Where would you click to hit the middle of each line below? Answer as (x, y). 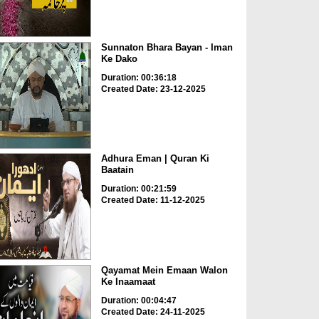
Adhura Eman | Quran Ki (155, 159)
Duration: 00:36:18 (138, 77)
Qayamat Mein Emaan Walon (164, 270)
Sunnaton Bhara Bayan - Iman (167, 47)
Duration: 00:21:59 (138, 189)
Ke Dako (119, 58)
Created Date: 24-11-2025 (153, 312)
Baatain (117, 170)
